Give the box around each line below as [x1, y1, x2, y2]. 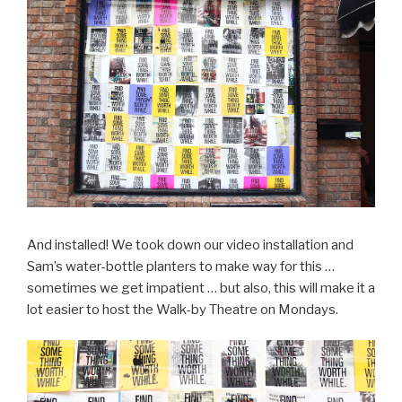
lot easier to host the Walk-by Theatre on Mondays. [27, 301, 338, 318]
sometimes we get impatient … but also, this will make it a [27, 279, 375, 296]
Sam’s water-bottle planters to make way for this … [27, 258, 335, 275]
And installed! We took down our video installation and [27, 236, 354, 253]
